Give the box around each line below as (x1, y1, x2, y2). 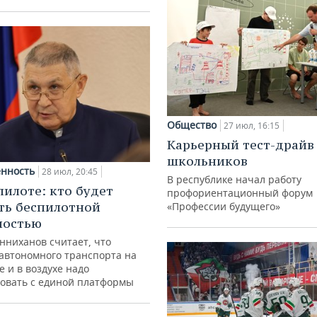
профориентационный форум (167, 186, 313, 200)
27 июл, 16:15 (224, 120, 279, 132)
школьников (167, 153, 248, 170)
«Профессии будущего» (167, 200, 280, 214)
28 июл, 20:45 (42, 166, 98, 178)
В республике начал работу (167, 173, 301, 187)
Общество (167, 118, 217, 132)
